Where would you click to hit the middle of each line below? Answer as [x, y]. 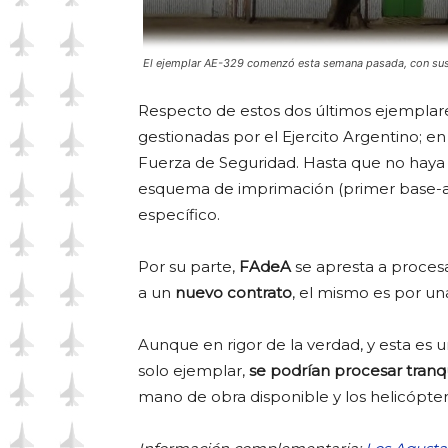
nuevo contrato [231, 293]
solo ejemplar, [193, 371]
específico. [179, 215]
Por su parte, [188, 267]
